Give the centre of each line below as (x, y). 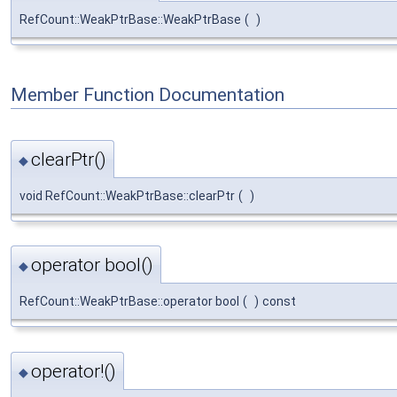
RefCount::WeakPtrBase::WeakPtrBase (130, 20)
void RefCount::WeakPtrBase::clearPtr (127, 195)
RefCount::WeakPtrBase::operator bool (129, 302)
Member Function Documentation (148, 95)
